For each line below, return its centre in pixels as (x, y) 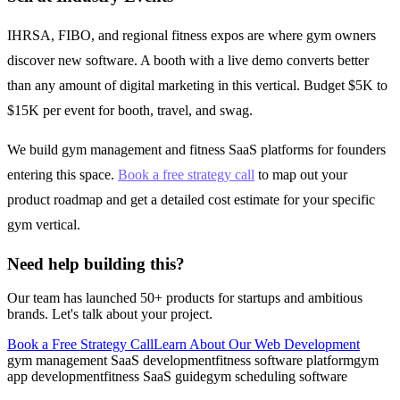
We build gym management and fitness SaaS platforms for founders (196, 149)
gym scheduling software (277, 377)
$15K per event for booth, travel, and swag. (130, 110)
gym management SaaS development (111, 361)
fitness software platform (284, 361)
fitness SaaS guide (155, 377)
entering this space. (62, 174)
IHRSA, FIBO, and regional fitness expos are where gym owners (192, 35)
